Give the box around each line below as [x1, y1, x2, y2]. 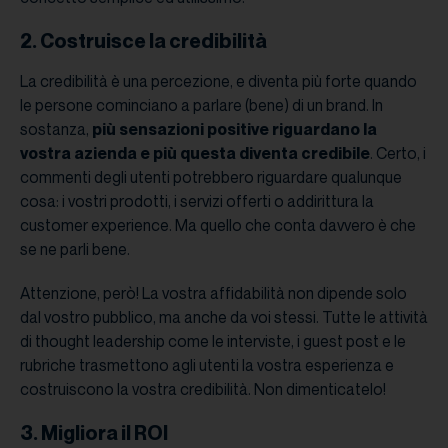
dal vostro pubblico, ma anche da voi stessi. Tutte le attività [20, 307, 428, 327]
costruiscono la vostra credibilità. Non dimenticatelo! [20, 379, 386, 399]
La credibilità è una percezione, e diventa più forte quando [20, 71, 417, 91]
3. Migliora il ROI [20, 421, 168, 445]
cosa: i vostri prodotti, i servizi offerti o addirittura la [20, 191, 374, 211]
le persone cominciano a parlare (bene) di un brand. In [20, 95, 383, 115]
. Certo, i [370, 143, 426, 163]
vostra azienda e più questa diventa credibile [20, 143, 370, 163]
